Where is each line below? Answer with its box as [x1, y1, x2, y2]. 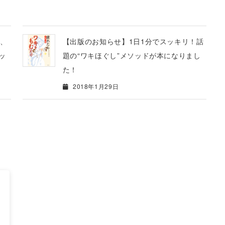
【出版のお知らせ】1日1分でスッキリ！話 [62, 36, 204, 47]
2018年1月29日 [71, 82, 119, 91]
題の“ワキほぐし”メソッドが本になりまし [62, 50, 201, 61]
